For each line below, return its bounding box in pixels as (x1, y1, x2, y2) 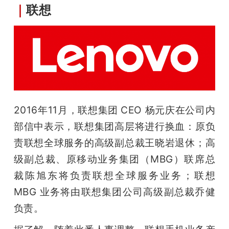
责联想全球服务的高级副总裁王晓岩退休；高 (13, 136, 216, 149)
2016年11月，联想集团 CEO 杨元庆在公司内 (13, 103, 216, 116)
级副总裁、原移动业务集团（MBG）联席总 (13, 152, 216, 165)
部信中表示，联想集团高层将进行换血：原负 (13, 120, 216, 132)
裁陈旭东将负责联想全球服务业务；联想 (13, 169, 216, 181)
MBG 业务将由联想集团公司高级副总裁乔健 (13, 185, 216, 198)
